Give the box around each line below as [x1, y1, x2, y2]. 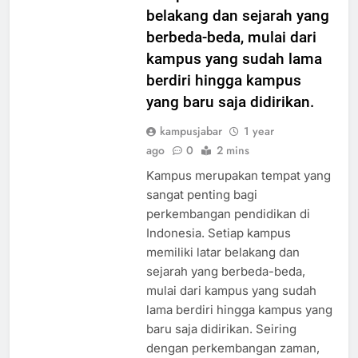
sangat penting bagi [145, 201, 257, 217]
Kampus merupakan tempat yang [145, 182, 331, 198]
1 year [243, 137, 274, 154]
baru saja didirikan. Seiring [145, 336, 296, 352]
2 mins [216, 157, 249, 173]
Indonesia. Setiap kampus [145, 240, 291, 256]
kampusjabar [159, 137, 222, 154]
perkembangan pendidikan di [145, 221, 310, 237]
